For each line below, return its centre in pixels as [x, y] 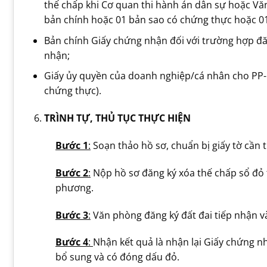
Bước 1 [72, 145]
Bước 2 [72, 173]
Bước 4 [72, 242]
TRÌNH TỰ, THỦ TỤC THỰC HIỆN [117, 118]
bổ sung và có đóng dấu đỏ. [117, 257]
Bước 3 [72, 215]
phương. [74, 187]
